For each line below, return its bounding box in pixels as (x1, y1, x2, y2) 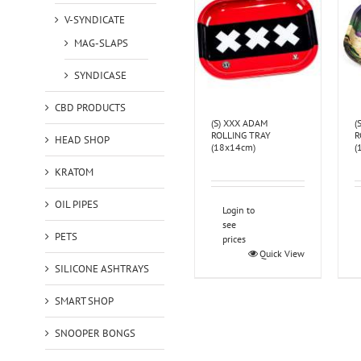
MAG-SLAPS (73, 35, 128, 50)
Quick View (259, 247, 305, 260)
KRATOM (54, 164, 93, 179)
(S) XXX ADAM (210, 117, 268, 130)
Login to (222, 204, 255, 217)
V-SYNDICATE (64, 12, 125, 27)
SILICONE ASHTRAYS (54, 261, 149, 276)
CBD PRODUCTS (54, 100, 126, 114)
